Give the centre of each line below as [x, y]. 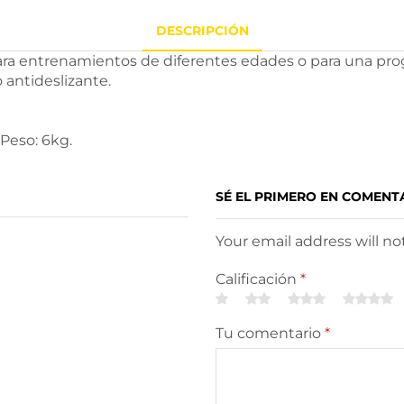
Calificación [258, 280]
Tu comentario [270, 334]
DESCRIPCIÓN [202, 30]
